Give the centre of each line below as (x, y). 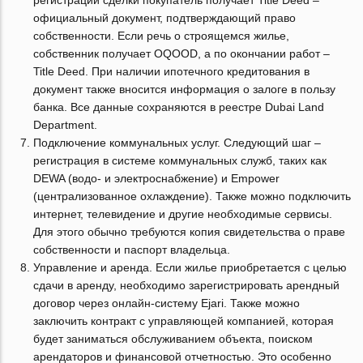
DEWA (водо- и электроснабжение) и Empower (157, 178)
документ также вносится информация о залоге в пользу (185, 89)
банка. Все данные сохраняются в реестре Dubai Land (179, 107)
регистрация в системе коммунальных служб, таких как (180, 160)
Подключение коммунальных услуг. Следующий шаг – (177, 143)
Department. (66, 125)
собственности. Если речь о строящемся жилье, (162, 36)
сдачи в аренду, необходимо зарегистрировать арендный (187, 285)
